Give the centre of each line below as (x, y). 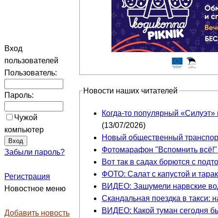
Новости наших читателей (130, 91)
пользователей (31, 61)
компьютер (24, 130)
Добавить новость (37, 213)
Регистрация (27, 176)
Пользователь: (31, 73)
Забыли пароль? (35, 152)
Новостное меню (35, 189)
